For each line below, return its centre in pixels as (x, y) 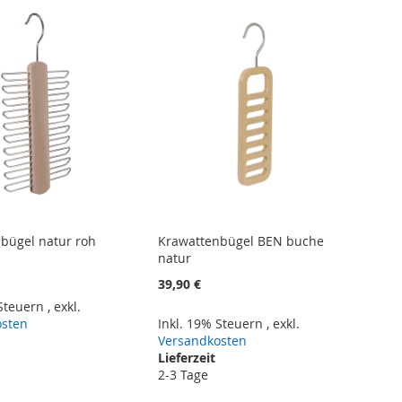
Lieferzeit (187, 358)
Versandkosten (203, 341)
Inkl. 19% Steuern (213, 324)
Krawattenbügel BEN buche (241, 241)
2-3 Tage (184, 375)
